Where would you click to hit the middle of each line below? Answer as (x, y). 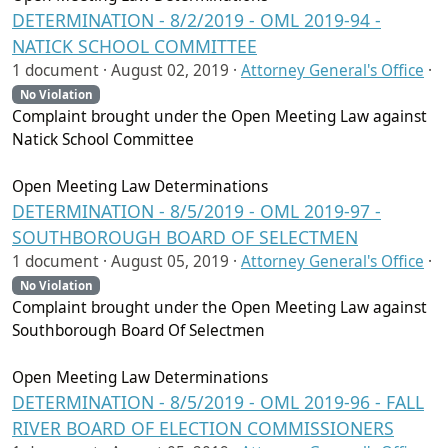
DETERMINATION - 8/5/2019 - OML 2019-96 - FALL (218, 402)
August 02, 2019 (170, 71)
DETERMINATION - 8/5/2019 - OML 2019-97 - (196, 211)
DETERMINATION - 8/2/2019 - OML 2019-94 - (196, 20)
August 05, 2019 (170, 262)
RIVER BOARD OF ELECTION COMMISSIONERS (203, 428)
